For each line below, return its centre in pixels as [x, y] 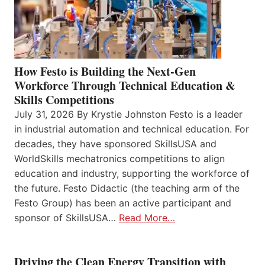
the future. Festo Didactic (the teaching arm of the [127, 188]
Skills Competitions [64, 100]
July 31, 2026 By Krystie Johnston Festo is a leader [128, 114]
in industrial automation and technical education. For [132, 129]
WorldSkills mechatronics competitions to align [119, 159]
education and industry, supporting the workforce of [132, 174]
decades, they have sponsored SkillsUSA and [115, 144]
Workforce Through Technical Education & [125, 86]
